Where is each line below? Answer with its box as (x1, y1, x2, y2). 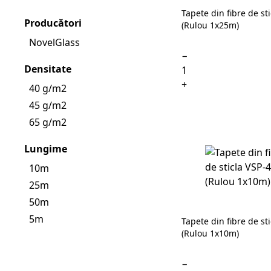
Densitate (24, 62, 71, 76)
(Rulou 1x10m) (181, 227, 239, 239)
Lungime (24, 142, 67, 155)
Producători (24, 16, 82, 30)
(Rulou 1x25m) (181, 19, 239, 31)
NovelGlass (29, 36, 80, 49)
